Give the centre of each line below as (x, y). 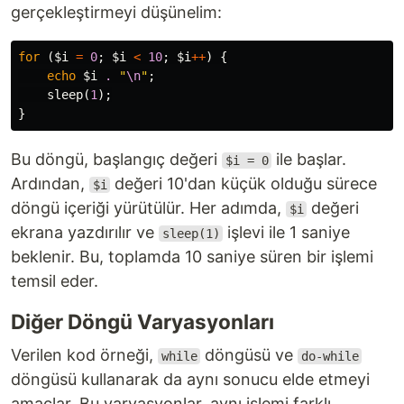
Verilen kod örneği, (84, 355)
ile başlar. (309, 159)
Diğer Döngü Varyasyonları (142, 321)
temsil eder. (55, 281)
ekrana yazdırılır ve (85, 232)
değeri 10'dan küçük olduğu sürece (244, 184)
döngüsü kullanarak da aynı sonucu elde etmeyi (190, 379)
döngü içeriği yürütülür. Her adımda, (148, 208)
